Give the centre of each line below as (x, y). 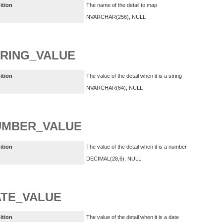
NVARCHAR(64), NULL (114, 87)
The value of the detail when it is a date (133, 217)
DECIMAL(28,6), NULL (114, 158)
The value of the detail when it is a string (134, 76)
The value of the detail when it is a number (137, 146)
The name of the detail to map (122, 5)
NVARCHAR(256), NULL (116, 17)
